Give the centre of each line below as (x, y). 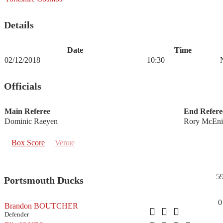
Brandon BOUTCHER (41, 206)
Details (19, 25)
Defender (17, 214)
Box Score (28, 143)
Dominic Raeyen (31, 121)
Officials (23, 86)
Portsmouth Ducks (44, 180)
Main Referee (27, 111)
